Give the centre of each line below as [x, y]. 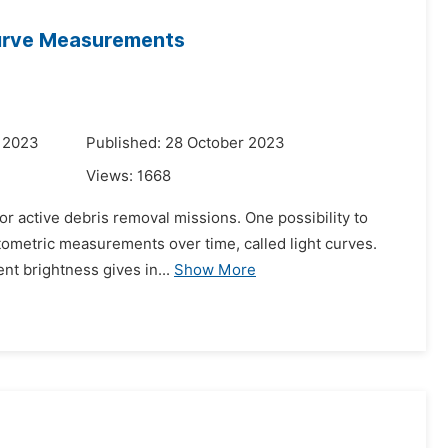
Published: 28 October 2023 [185, 143]
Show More [215, 270]
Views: [111, 176]
